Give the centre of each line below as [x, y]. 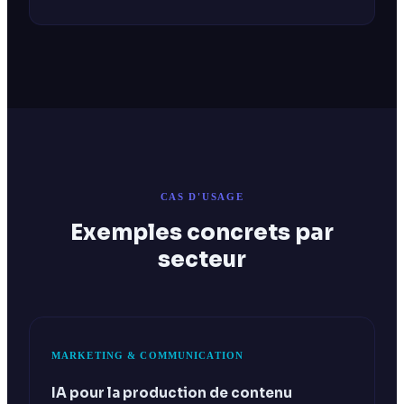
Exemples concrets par [202, 233]
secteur [202, 260]
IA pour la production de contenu [172, 393]
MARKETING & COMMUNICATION [147, 355]
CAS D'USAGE [202, 196]
